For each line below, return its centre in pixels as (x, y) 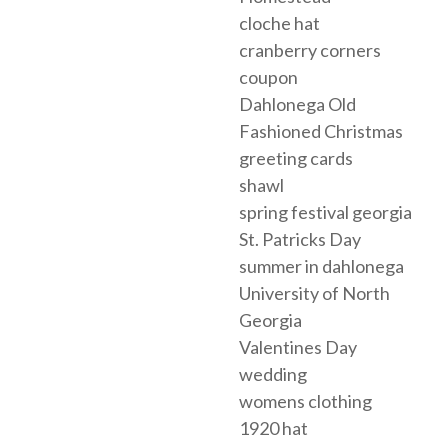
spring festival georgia (325, 211)
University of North (314, 292)
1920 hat (273, 427)
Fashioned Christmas (321, 130)
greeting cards (296, 157)
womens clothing (305, 400)
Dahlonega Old (297, 103)
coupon (268, 76)
